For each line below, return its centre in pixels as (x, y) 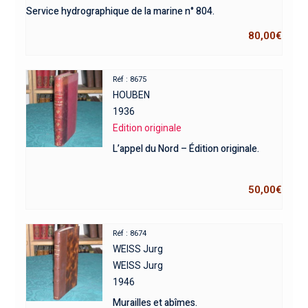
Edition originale (147, 128)
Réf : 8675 (130, 80)
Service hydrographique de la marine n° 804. (120, 12)
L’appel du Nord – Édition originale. (186, 149)
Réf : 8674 (130, 234)
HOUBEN (132, 95)
